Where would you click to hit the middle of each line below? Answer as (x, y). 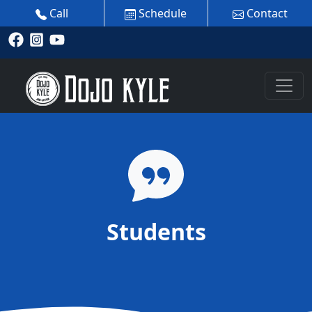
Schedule (162, 13)
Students (156, 231)
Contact (265, 13)
